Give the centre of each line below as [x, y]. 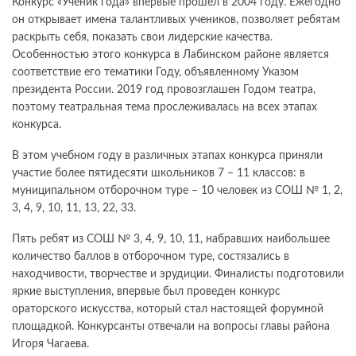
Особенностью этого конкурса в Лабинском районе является [170, 55]
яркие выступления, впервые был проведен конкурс [146, 292]
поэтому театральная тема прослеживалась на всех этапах [164, 108]
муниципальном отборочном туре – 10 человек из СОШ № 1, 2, [177, 191]
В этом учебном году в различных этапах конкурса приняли [167, 156]
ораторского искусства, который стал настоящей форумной [168, 310]
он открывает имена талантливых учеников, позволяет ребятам [176, 20]
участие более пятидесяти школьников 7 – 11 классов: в [159, 174]
